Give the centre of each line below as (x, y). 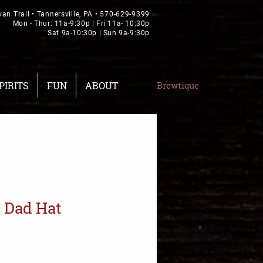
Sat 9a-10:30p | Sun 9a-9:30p (99, 33)
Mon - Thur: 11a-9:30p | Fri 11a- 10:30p (81, 23)
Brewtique (178, 85)
